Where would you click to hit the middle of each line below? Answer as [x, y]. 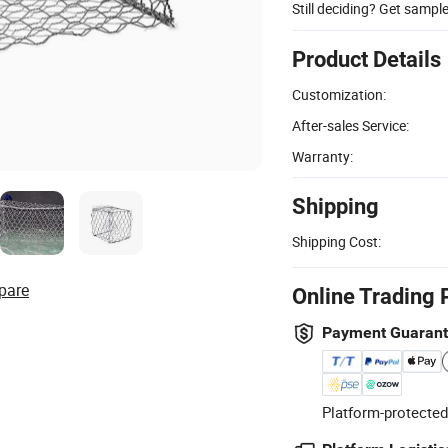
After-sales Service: [350, 125]
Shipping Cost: [336, 241]
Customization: [339, 94]
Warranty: [322, 156]
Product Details [366, 59]
